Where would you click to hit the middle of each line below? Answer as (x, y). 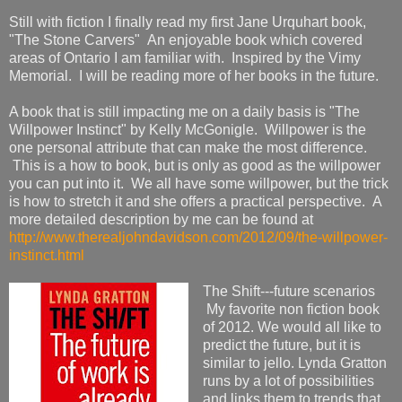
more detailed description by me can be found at (163, 219)
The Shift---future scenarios (288, 291)
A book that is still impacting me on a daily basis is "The (184, 111)
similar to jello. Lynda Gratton (294, 363)
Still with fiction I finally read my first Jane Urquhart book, (188, 22)
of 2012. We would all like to (292, 327)
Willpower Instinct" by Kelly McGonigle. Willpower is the (188, 129)
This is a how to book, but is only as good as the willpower (195, 165)
